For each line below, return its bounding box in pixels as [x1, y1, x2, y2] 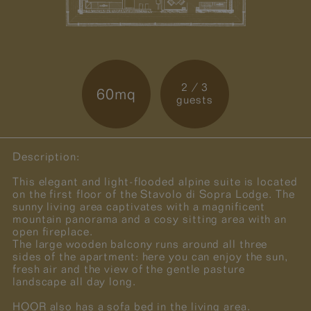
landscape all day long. [12, 275, 136, 289]
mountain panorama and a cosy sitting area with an [12, 212, 287, 226]
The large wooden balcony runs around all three [12, 237, 268, 251]
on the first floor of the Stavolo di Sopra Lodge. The [12, 187, 295, 201]
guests [176, 93, 213, 107]
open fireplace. [12, 225, 93, 239]
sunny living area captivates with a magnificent [12, 200, 266, 214]
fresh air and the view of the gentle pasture [12, 262, 245, 276]
